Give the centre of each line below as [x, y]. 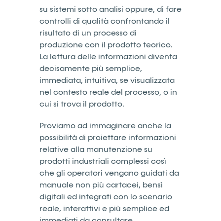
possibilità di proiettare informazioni [108, 137]
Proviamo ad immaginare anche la [105, 126]
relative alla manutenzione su [96, 149]
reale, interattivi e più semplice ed [104, 208]
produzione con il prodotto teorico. [106, 45]
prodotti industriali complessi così [103, 161]
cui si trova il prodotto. [82, 104]
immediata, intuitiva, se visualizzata [107, 80]
